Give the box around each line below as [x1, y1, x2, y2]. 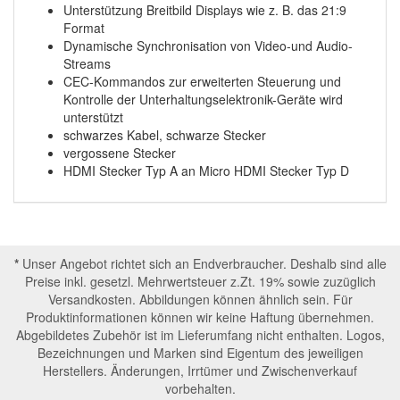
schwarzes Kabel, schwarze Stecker [63, 126, 266, 144]
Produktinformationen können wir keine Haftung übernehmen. [26, 308, 374, 326]
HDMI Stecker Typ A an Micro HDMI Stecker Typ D [63, 162, 349, 179]
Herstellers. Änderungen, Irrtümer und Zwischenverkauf [43, 362, 357, 379]
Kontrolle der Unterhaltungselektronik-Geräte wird [63, 90, 343, 108]
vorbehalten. [164, 379, 236, 397]
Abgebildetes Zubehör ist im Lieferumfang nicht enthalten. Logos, [15, 326, 385, 344]
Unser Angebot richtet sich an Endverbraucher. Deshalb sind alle [18, 254, 387, 272]
